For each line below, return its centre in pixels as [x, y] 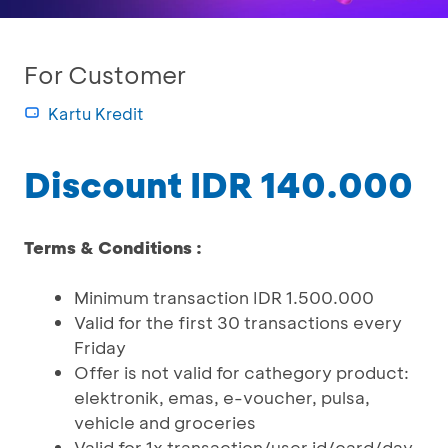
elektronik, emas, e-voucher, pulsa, [222, 397]
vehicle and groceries [165, 422]
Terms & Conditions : [113, 247]
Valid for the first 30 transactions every [238, 322]
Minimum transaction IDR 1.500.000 [224, 297]
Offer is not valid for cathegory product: [241, 372]
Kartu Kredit [96, 113]
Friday [100, 347]
